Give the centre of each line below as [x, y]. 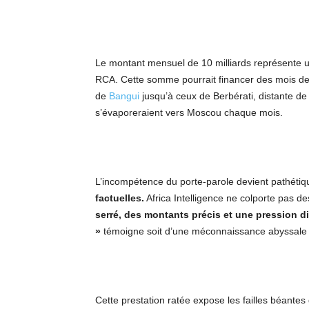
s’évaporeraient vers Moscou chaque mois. [189, 112]
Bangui [124, 96]
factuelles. [120, 198]
